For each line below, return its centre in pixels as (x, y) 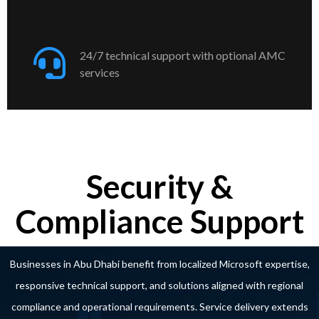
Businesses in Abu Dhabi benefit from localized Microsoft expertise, (159, 264)
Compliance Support (159, 222)
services (100, 73)
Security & (159, 187)
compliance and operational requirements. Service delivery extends (159, 307)
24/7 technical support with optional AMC (183, 56)
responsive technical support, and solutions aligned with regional (159, 286)
